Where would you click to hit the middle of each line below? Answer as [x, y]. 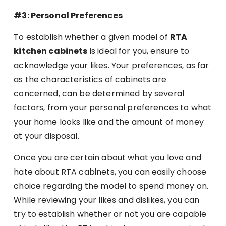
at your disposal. [49, 136]
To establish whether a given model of [92, 37]
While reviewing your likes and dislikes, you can [107, 200]
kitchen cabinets [51, 51]
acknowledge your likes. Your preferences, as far [111, 65]
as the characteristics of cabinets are [90, 79]
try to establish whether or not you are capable [110, 214]
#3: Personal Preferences [68, 15]
